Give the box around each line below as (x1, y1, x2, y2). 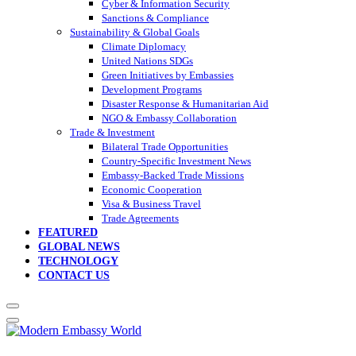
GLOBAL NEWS (38, 241, 120, 253)
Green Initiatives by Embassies (102, 69, 234, 82)
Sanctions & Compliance (102, 12, 209, 25)
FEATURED (38, 226, 98, 239)
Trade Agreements (102, 212, 179, 225)
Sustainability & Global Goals (70, 26, 199, 39)
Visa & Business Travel (102, 198, 201, 211)
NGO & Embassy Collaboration (102, 112, 237, 125)
